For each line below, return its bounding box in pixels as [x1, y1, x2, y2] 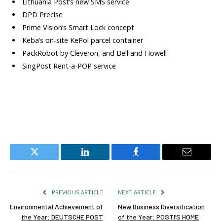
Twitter [34, 154, 59, 164]
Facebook [135, 154, 170, 164]
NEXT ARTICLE [118, 188, 158, 196]
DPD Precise [22, 9, 63, 19]
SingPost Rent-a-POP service [22, 61, 116, 71]
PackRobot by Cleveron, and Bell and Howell [22, 48, 167, 58]
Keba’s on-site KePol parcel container [22, 35, 143, 45]
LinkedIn [84, 154, 117, 164]
